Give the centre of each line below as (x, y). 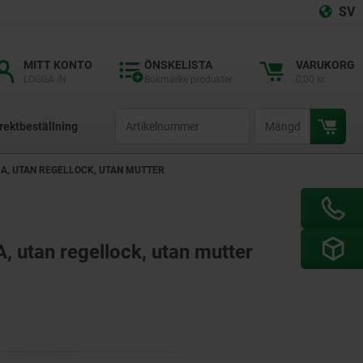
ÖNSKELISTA (178, 65)
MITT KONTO (58, 65)
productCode (143, 116)
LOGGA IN (45, 79)
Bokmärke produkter (188, 79)
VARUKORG (325, 65)
